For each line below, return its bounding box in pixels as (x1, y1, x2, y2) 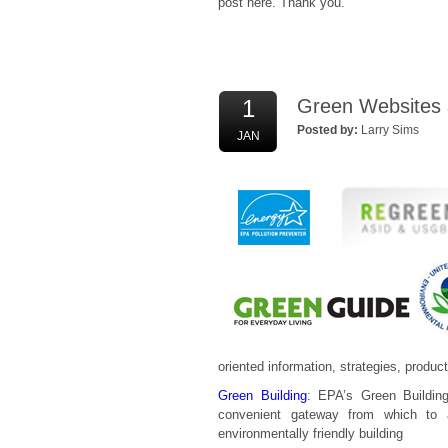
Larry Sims (361, 123, 419, 137)
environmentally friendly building (218, 426, 403, 441)
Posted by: (297, 123, 358, 137)
